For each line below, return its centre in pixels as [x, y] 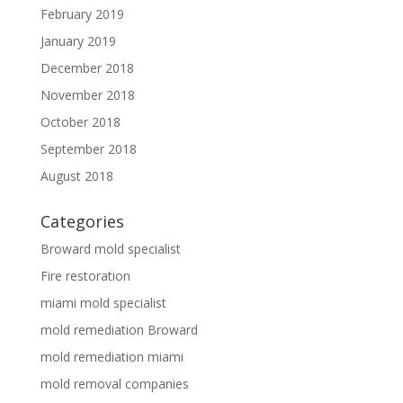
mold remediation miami [112, 357]
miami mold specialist [103, 303]
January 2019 [78, 41]
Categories [82, 222]
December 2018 [87, 68]
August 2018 [76, 176]
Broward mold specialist [110, 249]
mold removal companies [114, 384]
